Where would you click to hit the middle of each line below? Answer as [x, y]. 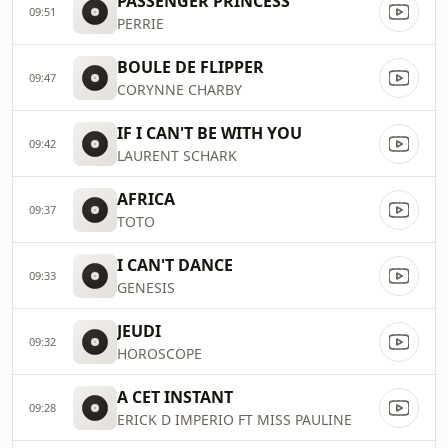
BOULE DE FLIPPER [190, 67]
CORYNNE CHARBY [179, 89]
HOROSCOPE [159, 353]
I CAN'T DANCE [175, 265]
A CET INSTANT [175, 397]
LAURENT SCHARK [177, 155]
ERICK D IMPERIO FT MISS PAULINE [234, 419]
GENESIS [146, 287]
